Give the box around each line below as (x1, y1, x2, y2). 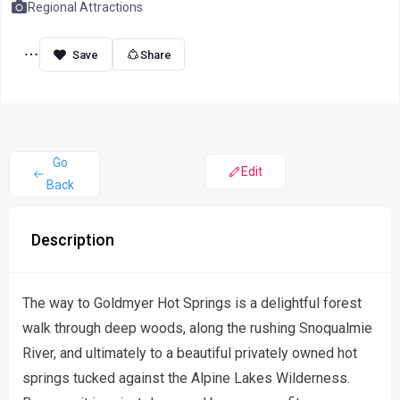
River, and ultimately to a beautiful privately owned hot (22, 345, 357, 362)
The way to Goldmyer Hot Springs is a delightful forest (22, 295, 362, 312)
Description (31, 230, 114, 249)
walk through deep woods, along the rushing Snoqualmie (22, 320, 372, 337)
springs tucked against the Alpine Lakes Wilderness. (22, 370, 350, 387)
